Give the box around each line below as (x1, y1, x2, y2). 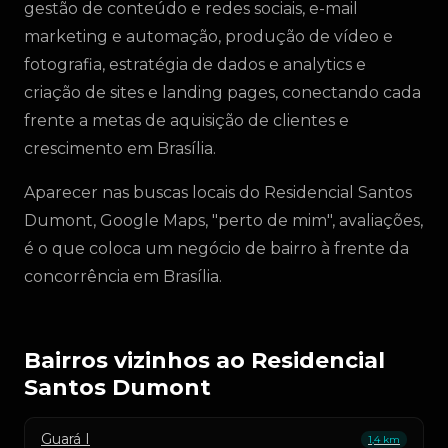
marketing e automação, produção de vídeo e (24, 27, 393, 46)
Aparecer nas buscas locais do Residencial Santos (24, 183, 412, 202)
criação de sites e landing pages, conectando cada (24, 83, 421, 102)
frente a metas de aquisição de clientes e (24, 111, 349, 130)
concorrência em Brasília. (24, 267, 222, 286)
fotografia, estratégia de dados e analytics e (24, 55, 366, 74)
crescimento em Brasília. (24, 139, 216, 158)
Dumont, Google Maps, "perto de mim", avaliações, (24, 211, 423, 230)
